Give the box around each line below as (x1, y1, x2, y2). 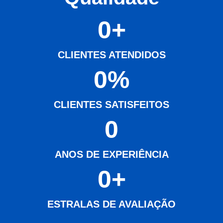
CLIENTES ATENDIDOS (57, 49, 166, 60)
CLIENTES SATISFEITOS (54, 99, 169, 110)
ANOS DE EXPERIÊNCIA (54, 148, 169, 160)
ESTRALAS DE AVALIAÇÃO (47, 198, 176, 210)
